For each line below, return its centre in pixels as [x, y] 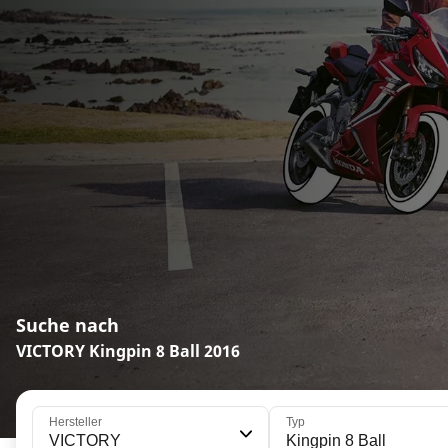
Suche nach [67, 325]
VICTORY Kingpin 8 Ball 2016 [128, 351]
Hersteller [75, 422]
